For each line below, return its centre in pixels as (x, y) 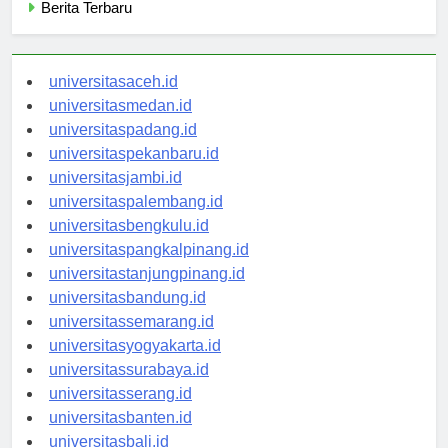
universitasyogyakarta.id (135, 364)
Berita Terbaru (86, 26)
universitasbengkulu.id (129, 244)
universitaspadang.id (123, 148)
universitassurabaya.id (129, 388)
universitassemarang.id (131, 340)
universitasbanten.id (120, 436)
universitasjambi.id (115, 196)
